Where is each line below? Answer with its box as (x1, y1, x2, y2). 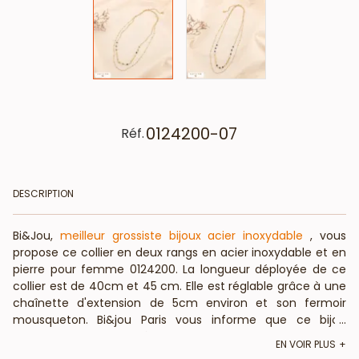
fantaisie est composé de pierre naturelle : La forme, (13, 328, 346, 345)
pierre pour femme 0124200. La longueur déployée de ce (13, 260, 346, 277)
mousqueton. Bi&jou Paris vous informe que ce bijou (13, 311, 346, 328)
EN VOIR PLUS (276, 337, 336, 351)
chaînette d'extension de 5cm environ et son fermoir (13, 294, 346, 311)
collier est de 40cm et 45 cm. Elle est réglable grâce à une (13, 277, 346, 294)
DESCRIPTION (13, 186, 74, 200)
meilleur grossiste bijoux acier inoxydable (59, 227, 304, 244)
